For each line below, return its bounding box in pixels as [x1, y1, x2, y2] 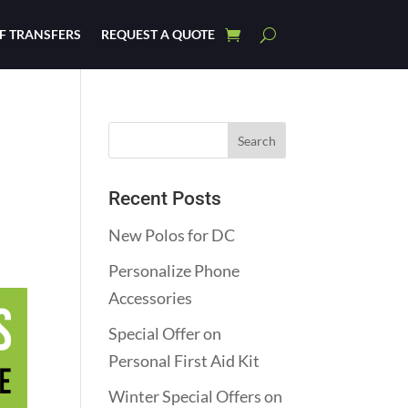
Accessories [108, 288, 193, 308]
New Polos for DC [108, 225, 236, 245]
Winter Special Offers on [108, 386, 283, 406]
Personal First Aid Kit [108, 351, 260, 371]
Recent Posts [108, 188, 222, 209]
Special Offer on [108, 323, 222, 343]
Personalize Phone [108, 260, 240, 280]
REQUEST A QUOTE [100, 26, 215, 42]
